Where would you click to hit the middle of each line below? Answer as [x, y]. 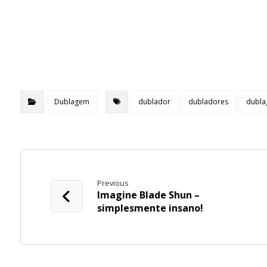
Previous [113, 183]
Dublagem [72, 102]
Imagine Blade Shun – [148, 195]
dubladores [208, 102]
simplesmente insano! [150, 208]
